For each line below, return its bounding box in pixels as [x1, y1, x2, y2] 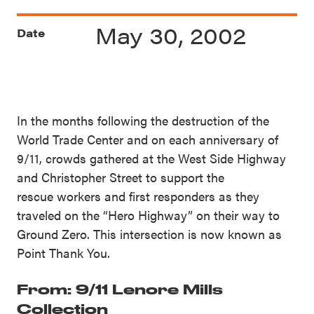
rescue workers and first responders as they [17, 187, 259, 205]
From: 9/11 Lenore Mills [17, 280, 223, 298]
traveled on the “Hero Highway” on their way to [17, 206, 280, 224]
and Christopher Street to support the [17, 168, 224, 186]
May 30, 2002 [95, 19, 246, 51]
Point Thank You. [17, 244, 110, 262]
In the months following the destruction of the [17, 111, 269, 130]
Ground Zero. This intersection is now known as [17, 225, 282, 243]
